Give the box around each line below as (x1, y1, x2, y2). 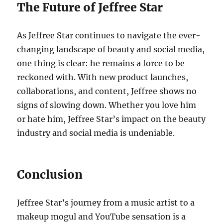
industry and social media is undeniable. (17, 128, 175, 138)
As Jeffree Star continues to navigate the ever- (17, 30, 201, 41)
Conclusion (17, 167, 83, 182)
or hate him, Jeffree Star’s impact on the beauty (17, 114, 206, 124)
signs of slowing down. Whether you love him (17, 100, 197, 111)
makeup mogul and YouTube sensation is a (17, 212, 186, 222)
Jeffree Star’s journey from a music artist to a (17, 198, 195, 208)
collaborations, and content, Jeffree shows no (17, 86, 197, 97)
